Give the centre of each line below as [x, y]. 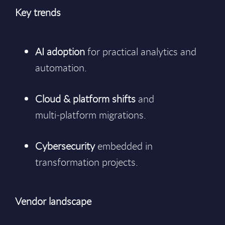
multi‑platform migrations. [91, 115]
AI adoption [60, 51]
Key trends [38, 12]
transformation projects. [87, 162]
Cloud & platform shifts [85, 99]
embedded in [124, 146]
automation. [61, 68]
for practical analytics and [141, 51]
